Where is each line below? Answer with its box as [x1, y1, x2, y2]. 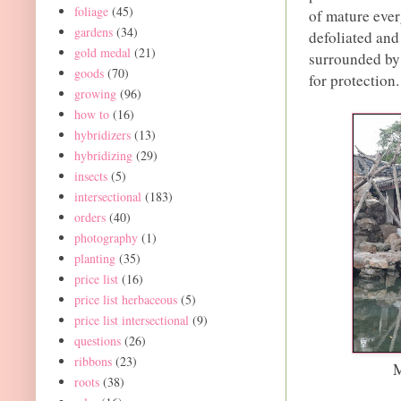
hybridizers [73, 125, 131, 143]
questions [73, 331, 121, 349]
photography [73, 228, 138, 246]
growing [73, 84, 116, 102]
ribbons [73, 352, 112, 370]
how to [73, 105, 109, 123]
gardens [73, 22, 113, 40]
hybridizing [73, 146, 132, 164]
